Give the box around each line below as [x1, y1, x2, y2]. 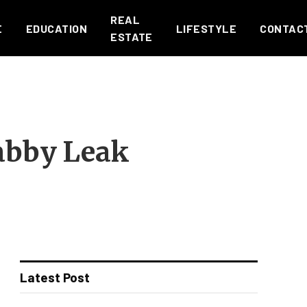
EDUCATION [25, 21, 88, 35]
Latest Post [20, 269, 90, 285]
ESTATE [110, 30, 153, 43]
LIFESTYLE [175, 21, 237, 35]
